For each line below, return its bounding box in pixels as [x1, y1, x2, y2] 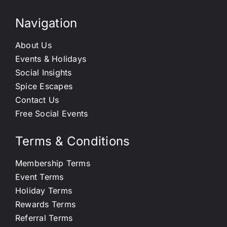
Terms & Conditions [15, 134, 130, 148]
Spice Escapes [15, 81, 73, 91]
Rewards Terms [15, 199, 76, 209]
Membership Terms [15, 158, 90, 168]
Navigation [15, 16, 78, 30]
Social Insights [15, 67, 72, 78]
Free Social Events [15, 108, 88, 119]
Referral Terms [15, 213, 73, 223]
